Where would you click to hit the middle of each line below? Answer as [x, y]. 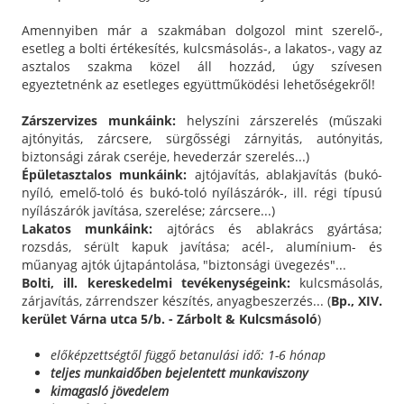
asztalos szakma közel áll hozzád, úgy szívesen [202, 66]
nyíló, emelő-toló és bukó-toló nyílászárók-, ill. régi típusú [202, 192]
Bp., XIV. [357, 300]
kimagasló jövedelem [110, 390]
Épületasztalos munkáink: [108, 174]
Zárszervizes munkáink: [104, 120]
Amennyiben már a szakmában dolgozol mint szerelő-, [202, 30]
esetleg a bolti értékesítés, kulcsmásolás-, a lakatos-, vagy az [202, 48]
